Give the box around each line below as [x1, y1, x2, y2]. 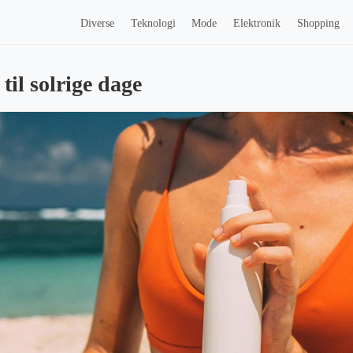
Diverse [80, 17, 114, 29]
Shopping [297, 17, 340, 29]
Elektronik [233, 17, 281, 29]
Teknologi [130, 17, 176, 29]
